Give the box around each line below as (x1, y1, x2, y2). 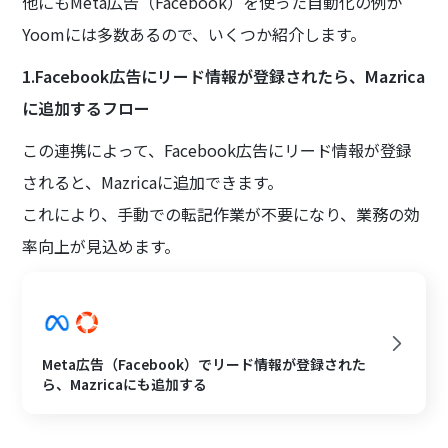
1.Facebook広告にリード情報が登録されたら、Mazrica (22, 64, 426, 89)
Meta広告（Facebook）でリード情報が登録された (42, 354, 367, 375)
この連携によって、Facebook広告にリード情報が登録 (22, 138, 413, 163)
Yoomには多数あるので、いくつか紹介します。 (22, 22, 367, 47)
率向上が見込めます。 (22, 234, 181, 259)
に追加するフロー (22, 96, 151, 121)
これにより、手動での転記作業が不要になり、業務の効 (22, 202, 421, 227)
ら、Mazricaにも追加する (42, 374, 208, 395)
